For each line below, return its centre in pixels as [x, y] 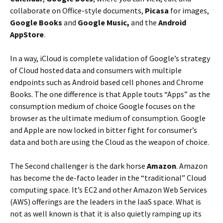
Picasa [157, 10]
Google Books [36, 22]
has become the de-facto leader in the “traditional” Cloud [108, 178]
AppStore [27, 34]
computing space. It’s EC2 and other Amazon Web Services [109, 190]
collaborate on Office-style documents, [77, 10]
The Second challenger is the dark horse [78, 166]
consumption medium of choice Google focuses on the [103, 106]
